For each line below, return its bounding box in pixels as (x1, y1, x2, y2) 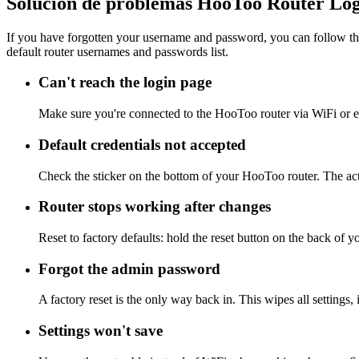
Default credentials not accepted (38, 135, 246, 153)
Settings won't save (38, 322, 163, 340)
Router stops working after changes (38, 198, 271, 216)
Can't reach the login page (38, 74, 212, 91)
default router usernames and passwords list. (6, 44, 228, 58)
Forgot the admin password (38, 260, 220, 277)
